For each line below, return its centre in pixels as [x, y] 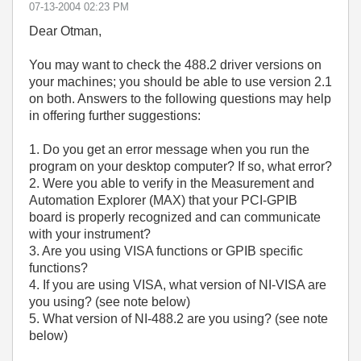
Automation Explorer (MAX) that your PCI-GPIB [163, 200]
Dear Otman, [65, 31]
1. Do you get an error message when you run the [169, 149]
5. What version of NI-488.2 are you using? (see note [178, 319]
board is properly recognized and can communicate [175, 217]
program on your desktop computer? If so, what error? [180, 166]
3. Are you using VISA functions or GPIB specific [166, 251]
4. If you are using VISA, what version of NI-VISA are [178, 285]
